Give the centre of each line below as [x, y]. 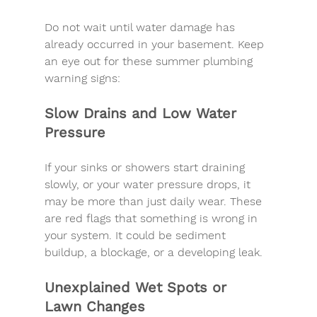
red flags [88, 218]
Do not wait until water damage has [141, 27]
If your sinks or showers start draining [146, 167]
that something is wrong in [186, 218]
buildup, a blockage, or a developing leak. [153, 252]
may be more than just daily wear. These [155, 201]
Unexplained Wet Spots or [138, 287]
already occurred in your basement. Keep [156, 44]
